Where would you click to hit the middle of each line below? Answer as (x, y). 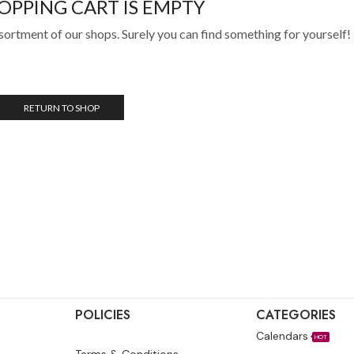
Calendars (282, 336)
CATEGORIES (296, 315)
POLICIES (102, 315)
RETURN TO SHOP (61, 107)
